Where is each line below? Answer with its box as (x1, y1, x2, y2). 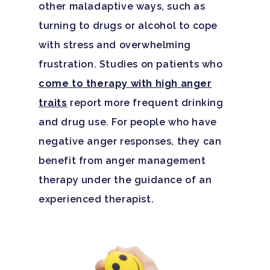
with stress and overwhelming (39, 39, 191, 51)
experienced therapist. (39, 193, 154, 205)
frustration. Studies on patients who (39, 58, 223, 70)
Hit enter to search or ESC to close (53, 184, 202, 195)
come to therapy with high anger (39, 77, 212, 89)
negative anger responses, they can (39, 135, 222, 147)
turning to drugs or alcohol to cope (39, 19, 218, 31)
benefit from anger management (39, 154, 206, 166)
